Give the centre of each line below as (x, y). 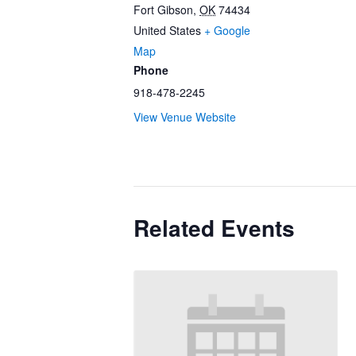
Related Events (214, 228)
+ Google (227, 30)
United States (167, 30)
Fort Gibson (163, 10)
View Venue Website (185, 117)
